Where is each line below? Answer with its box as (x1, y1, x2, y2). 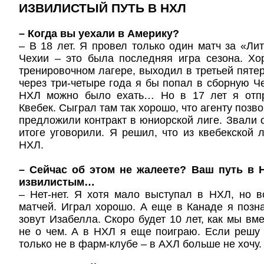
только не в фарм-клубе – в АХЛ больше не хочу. (19, 238, 262, 250)
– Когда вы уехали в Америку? (19, 28, 179, 39)
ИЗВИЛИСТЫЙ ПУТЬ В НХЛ (19, 1, 186, 15)
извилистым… (19, 176, 95, 188)
